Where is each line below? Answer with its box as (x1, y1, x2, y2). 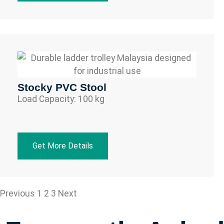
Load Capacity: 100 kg (17, 93, 104, 104)
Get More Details (32, 140, 93, 150)
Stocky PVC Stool (17, 81, 106, 93)
